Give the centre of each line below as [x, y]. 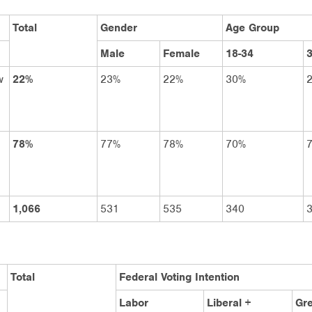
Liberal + [229, 303]
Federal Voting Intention [179, 277]
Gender [119, 28]
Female [181, 53]
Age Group [252, 28]
